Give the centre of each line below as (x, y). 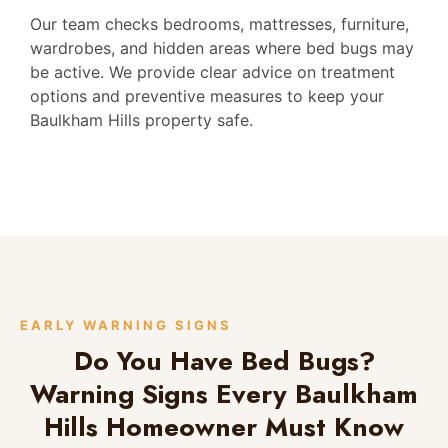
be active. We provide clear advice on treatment (212, 71)
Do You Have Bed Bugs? (224, 361)
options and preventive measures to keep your (207, 95)
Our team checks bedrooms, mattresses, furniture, (219, 23)
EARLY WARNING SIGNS (126, 325)
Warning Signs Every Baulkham (224, 394)
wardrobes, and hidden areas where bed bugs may (222, 47)
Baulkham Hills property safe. (141, 119)
